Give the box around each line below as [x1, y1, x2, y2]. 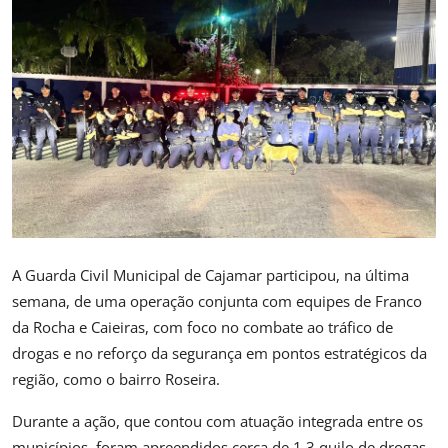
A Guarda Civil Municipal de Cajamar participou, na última [12, 264, 409, 285]
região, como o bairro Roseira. [12, 368, 220, 389]
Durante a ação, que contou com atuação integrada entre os [12, 410, 423, 431]
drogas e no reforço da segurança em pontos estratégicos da [12, 342, 427, 363]
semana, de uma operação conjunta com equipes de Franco [12, 290, 422, 311]
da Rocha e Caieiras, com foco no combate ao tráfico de [12, 316, 393, 337]
